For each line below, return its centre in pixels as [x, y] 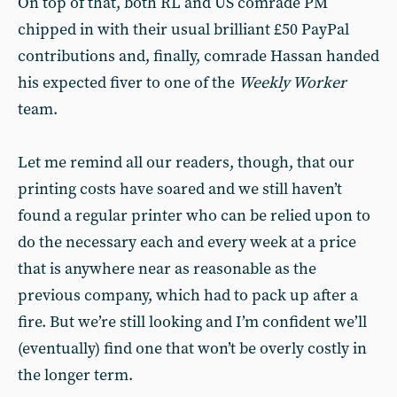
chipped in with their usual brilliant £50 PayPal [183, 30]
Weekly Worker [292, 83]
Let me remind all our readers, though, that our [186, 163]
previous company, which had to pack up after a [188, 296]
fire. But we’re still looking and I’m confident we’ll [192, 322]
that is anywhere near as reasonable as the [167, 269]
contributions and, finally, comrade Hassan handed [198, 56]
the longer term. [75, 375]
